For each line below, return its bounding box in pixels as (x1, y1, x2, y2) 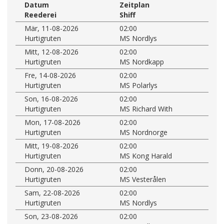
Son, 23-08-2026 (24, 211, 78, 221)
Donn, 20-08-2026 (24, 164, 83, 174)
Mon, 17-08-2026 (24, 117, 80, 127)
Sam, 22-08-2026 (24, 187, 80, 197)
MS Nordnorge (119, 127, 167, 137)
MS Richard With (119, 103, 172, 113)
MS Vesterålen (119, 174, 166, 184)
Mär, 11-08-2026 (24, 23, 78, 33)
